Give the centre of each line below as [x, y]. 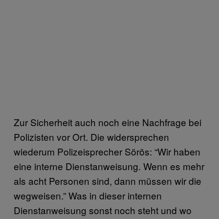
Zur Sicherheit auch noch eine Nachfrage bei [108, 122]
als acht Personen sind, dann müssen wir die [108, 180]
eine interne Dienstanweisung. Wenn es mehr [109, 166]
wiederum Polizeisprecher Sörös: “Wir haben [107, 151]
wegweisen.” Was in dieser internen [88, 195]
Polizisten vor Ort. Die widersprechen [91, 136]
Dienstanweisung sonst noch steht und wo [103, 210]
